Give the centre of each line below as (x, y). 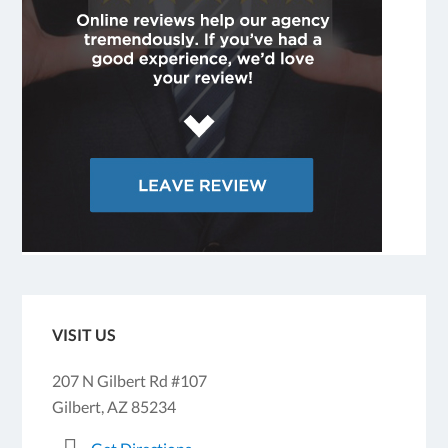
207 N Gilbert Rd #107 (130, 381)
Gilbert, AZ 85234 (114, 407)
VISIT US (84, 335)
